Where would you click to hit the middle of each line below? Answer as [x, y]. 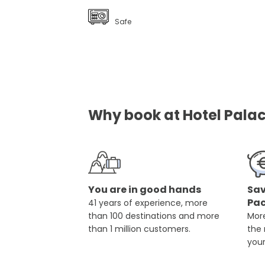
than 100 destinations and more [154, 216]
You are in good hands [145, 190]
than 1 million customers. [140, 229]
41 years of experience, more [148, 203]
